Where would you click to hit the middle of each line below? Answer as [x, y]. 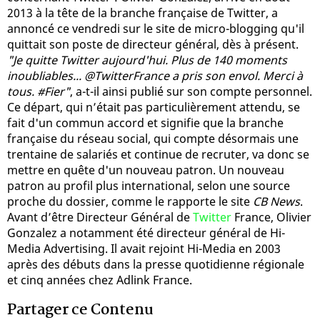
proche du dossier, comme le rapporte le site [130, 201]
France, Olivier [271, 217]
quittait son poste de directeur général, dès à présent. [153, 44]
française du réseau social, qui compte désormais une [153, 138]
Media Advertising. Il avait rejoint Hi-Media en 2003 [144, 248]
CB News [276, 201]
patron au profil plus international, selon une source [149, 185]
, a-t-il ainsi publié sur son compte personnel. [191, 91]
